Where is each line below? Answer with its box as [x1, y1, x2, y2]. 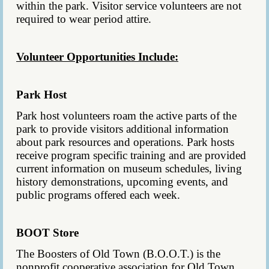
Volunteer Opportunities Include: [16, 50, 178, 63]
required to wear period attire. [16, 12, 151, 25]
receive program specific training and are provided [16, 148, 246, 162]
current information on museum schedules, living [16, 162, 242, 175]
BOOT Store [16, 226, 79, 239]
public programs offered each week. [16, 188, 183, 201]
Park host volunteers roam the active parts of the [16, 109, 237, 122]
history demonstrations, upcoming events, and [16, 175, 228, 188]
